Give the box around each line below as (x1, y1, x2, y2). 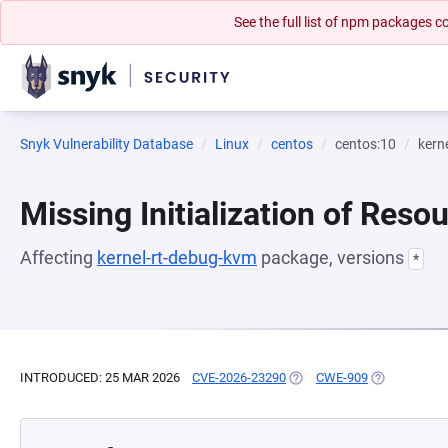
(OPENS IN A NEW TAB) (286, 370, 423, 385)
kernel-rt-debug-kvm (97, 247, 257, 268)
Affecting (20, 247, 97, 268)
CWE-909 (316, 370, 368, 385)
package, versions (257, 247, 408, 268)
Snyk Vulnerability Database (20, 136, 193, 152)
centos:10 (335, 136, 396, 152)
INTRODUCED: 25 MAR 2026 (20, 370, 180, 385)
